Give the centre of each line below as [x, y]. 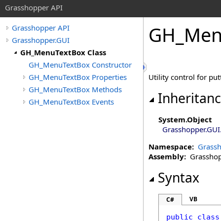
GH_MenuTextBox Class [63, 52]
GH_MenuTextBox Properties [78, 77]
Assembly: [167, 156]
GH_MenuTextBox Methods [75, 89]
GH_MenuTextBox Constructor [80, 65]
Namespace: [171, 147]
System [172, 119]
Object [200, 119]
